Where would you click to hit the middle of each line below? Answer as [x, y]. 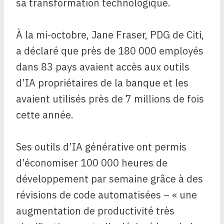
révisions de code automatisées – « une [106, 195]
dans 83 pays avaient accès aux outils [103, 67]
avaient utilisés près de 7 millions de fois [110, 99]
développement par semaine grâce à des [109, 179]
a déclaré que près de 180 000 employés [110, 51]
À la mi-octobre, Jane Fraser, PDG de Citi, [110, 35]
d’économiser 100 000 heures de [92, 163]
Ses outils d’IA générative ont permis [101, 147]
